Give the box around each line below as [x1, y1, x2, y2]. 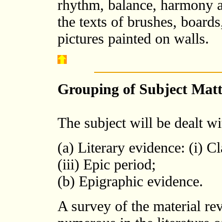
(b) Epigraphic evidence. [57, 173, 203, 189]
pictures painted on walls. [57, 30, 209, 47]
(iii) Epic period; [57, 156, 156, 172]
